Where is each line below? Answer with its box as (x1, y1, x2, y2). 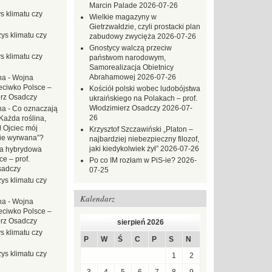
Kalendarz (80, 193, 115, 204)
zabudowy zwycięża (89, 32, 155, 41)
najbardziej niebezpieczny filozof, (89, 135, 199, 143)
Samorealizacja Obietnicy (89, 63, 174, 72)
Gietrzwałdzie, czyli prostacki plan (89, 22, 200, 31)
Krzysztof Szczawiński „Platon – (89, 125, 193, 134)
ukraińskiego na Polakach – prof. (89, 94, 197, 103)
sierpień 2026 (117, 218, 164, 226)
